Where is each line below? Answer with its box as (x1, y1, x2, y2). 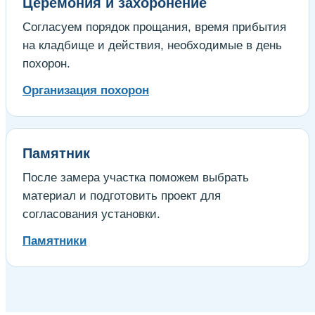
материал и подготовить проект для (22, 188, 221, 202)
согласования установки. (22, 207, 160, 221)
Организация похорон (22, 83, 149, 97)
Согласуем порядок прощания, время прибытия (22, 20, 286, 34)
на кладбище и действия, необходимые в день (22, 38, 282, 52)
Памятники (22, 233, 86, 247)
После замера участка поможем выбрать (22, 170, 249, 184)
